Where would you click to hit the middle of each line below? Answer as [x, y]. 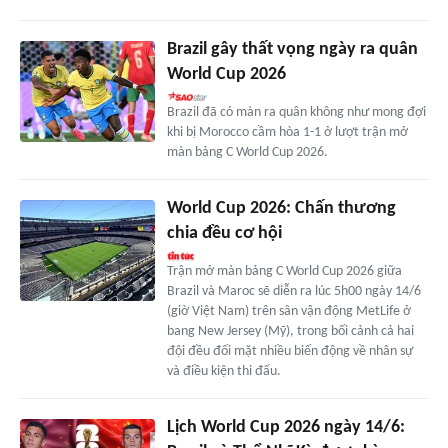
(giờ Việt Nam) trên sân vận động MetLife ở [288, 312]
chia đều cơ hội [224, 234]
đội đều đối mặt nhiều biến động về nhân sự [289, 352]
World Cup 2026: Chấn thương [281, 209]
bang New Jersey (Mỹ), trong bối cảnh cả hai [290, 332]
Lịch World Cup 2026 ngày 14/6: [285, 428]
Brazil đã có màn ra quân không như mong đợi [296, 113]
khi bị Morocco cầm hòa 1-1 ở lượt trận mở [287, 133]
